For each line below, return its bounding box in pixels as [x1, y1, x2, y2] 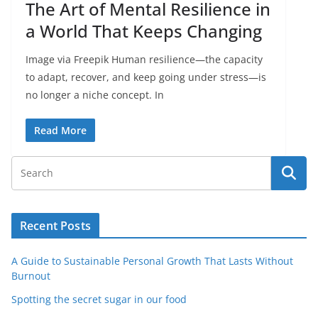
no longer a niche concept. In [26, 88, 164, 102]
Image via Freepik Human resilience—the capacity [26, 53, 263, 66]
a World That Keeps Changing [26, 19, 262, 43]
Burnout [11, 269, 50, 283]
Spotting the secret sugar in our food [11, 292, 187, 306]
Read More [34, 124, 87, 137]
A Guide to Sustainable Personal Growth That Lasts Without [11, 254, 293, 268]
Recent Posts [20, 218, 91, 234]
